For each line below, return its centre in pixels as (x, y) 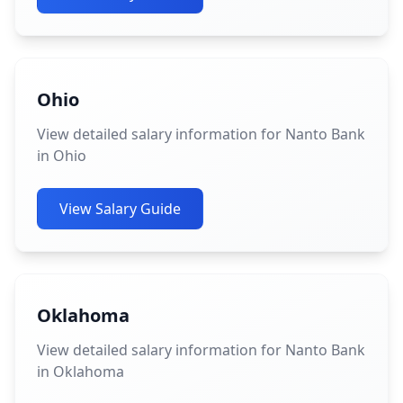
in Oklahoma (81, 372)
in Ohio (62, 156)
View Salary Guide (120, 209)
